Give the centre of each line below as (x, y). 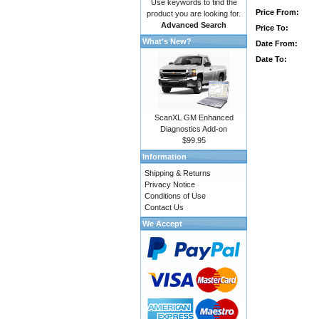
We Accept (162, 224)
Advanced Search (194, 25)
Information (164, 157)
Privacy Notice (170, 184)
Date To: (271, 59)
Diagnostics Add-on (194, 129)
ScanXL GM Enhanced (194, 117)
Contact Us (164, 207)
